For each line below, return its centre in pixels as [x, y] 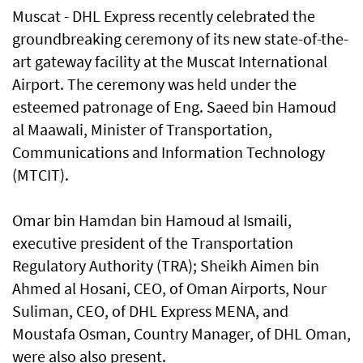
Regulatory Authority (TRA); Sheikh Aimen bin [166, 266]
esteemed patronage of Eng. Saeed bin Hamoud [174, 107]
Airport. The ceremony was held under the [154, 84]
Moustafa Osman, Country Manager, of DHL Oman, [181, 334]
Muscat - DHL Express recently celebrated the [164, 16]
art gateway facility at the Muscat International [170, 62]
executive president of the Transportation [153, 243]
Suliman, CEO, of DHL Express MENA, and [150, 311]
